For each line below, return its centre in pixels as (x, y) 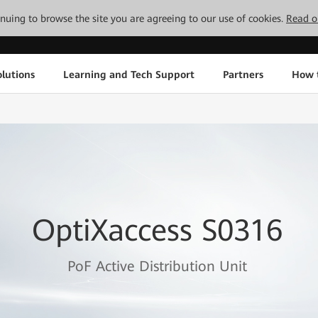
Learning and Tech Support (128, 74)
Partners (243, 74)
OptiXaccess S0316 (157, 230)
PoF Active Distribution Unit (157, 266)
